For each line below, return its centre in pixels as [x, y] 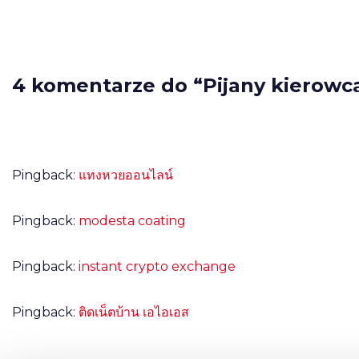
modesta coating [132, 221]
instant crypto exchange [157, 266]
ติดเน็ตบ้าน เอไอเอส [134, 312]
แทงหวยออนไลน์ [126, 175]
